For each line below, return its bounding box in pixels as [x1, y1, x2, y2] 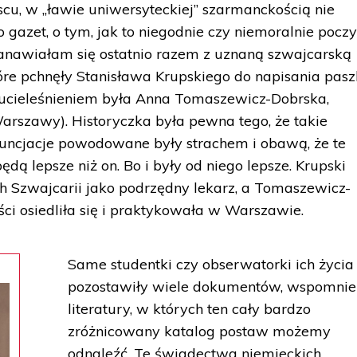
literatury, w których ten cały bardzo [68, 300, 312, 318]
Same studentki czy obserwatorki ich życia [68, 255, 355, 273]
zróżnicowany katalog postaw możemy [68, 322, 331, 340]
